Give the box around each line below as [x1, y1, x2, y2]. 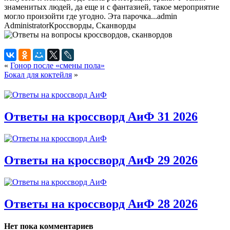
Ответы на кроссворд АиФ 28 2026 [4, 197, 198, 210]
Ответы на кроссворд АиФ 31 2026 [4, 109, 198, 123]
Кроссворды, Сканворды [49, 21, 136, 30]
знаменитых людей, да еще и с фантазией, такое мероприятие [4, 2, 219, 11]
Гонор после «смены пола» [10, 61, 105, 70]
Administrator [4, 21, 49, 30]
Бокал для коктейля [4, 70, 72, 79]
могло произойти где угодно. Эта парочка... [4, 11, 157, 21]
